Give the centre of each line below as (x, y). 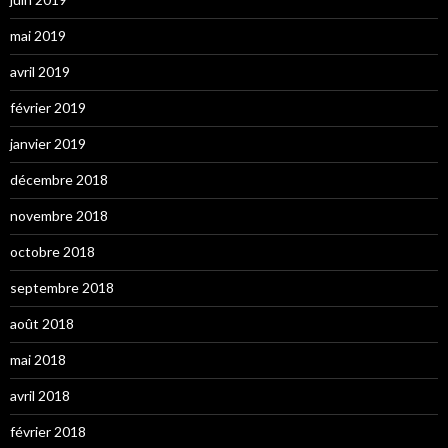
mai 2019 (38, 36)
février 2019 (48, 108)
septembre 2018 (62, 288)
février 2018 (48, 432)
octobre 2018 (52, 252)
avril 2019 (40, 72)
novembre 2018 (59, 216)
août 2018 (42, 324)
